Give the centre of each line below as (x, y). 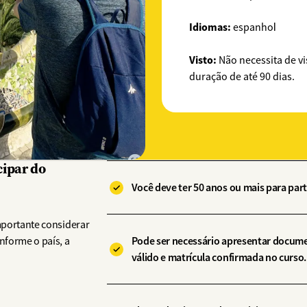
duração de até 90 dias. (242, 77)
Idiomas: (211, 27)
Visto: (203, 60)
